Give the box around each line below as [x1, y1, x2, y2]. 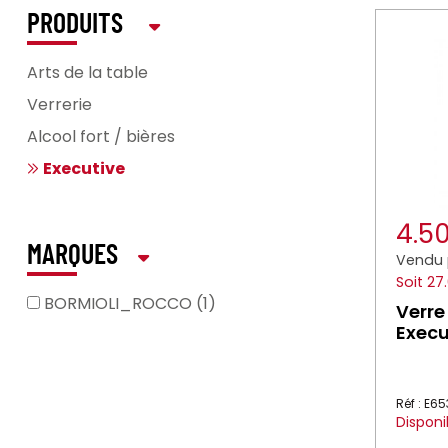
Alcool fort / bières [27, 125, 175, 148]
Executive [43, 157, 125, 180]
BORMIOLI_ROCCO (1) [44, 292, 216, 315]
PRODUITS [27, 11, 129, 39]
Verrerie [27, 93, 92, 116]
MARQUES [27, 242, 118, 270]
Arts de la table [27, 61, 148, 84]
